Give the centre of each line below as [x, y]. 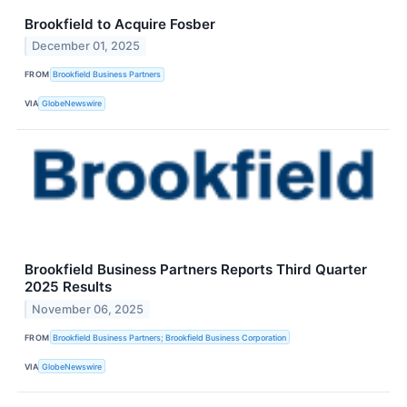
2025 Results [68, 287]
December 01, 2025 [86, 46]
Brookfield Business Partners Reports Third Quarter [196, 270]
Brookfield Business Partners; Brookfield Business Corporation [170, 337]
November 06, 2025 [88, 309]
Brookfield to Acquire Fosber [120, 24]
